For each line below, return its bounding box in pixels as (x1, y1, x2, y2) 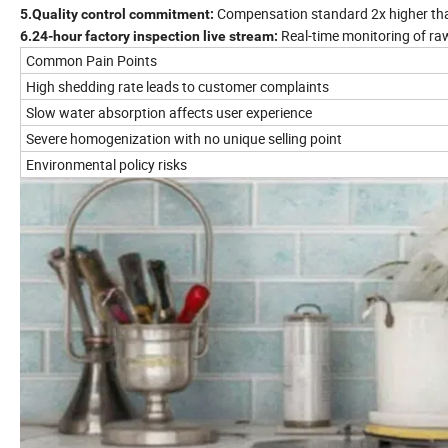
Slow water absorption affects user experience (26, 102, 312, 122)
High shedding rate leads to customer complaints (26, 76, 329, 96)
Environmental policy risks (26, 154, 187, 174)
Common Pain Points (26, 50, 157, 70)
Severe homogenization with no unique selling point (26, 128, 342, 148)
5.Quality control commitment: (20, 5, 214, 22)
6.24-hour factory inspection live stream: (20, 27, 278, 44)
